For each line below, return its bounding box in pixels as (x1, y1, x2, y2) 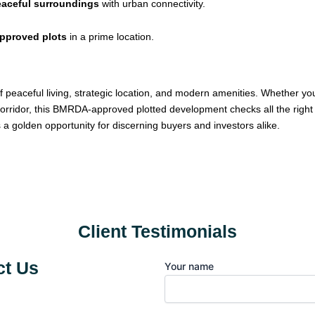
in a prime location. (67, 31, 154, 43)
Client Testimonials (78, 221, 237, 241)
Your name (164, 259, 214, 272)
